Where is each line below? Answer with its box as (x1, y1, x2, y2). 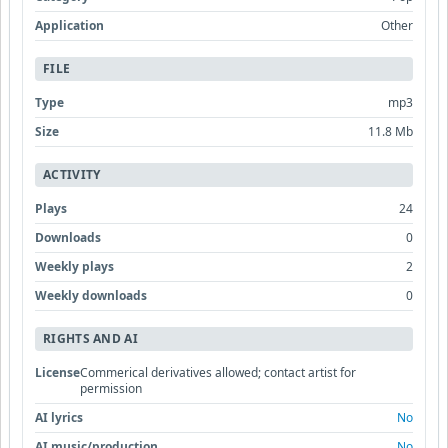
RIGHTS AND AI (43, 329, 138, 347)
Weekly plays (35, 257, 114, 275)
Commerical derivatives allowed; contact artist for (80, 363, 356, 381)
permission (80, 379, 142, 397)
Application (35, 16, 104, 34)
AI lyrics (35, 408, 83, 426)
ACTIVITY (43, 165, 101, 183)
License (35, 363, 80, 381)
